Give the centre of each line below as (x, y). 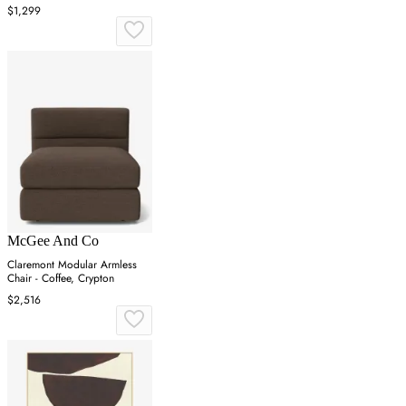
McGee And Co (53, 240)
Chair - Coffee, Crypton (61, 278)
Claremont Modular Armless (72, 264)
